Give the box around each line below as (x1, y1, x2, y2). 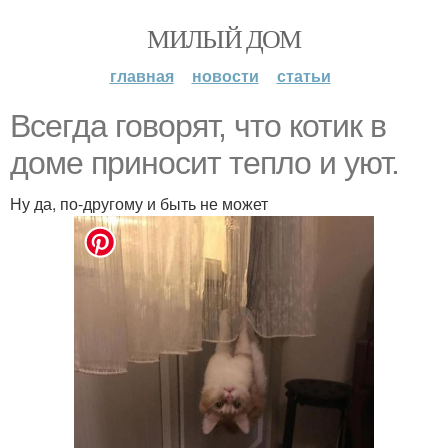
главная (109, 64, 174, 87)
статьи (276, 64, 331, 87)
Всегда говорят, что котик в (10, 108, 386, 144)
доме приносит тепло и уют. (10, 145, 399, 181)
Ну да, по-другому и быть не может (10, 192, 268, 215)
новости (191, 64, 259, 87)
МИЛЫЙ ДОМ (147, 21, 301, 55)
